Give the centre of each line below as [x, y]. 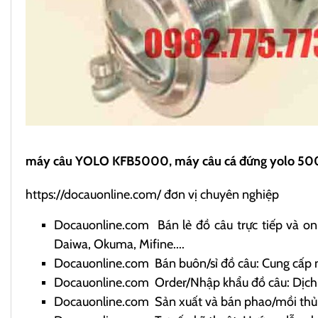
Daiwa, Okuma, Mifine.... [119, 244]
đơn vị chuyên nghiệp [220, 194]
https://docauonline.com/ [93, 194]
